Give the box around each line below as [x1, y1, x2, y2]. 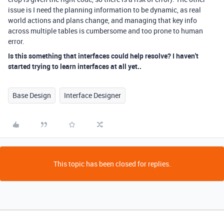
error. [8, 36, 24, 46]
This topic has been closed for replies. [53, 159, 171, 168]
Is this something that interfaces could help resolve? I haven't [8, 51, 198, 60]
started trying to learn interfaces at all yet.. [8, 61, 141, 71]
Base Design [12, 90, 51, 100]
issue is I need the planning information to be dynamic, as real [8, 5, 201, 14]
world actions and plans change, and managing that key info [8, 15, 197, 25]
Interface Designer [64, 90, 121, 100]
